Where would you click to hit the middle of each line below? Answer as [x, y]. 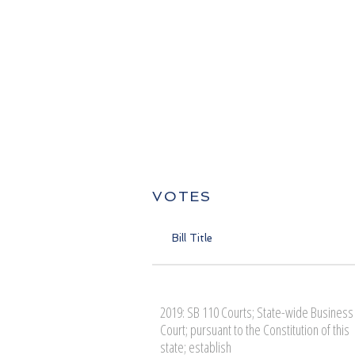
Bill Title [192, 238]
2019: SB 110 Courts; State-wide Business [257, 312]
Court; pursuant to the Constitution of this [255, 329]
